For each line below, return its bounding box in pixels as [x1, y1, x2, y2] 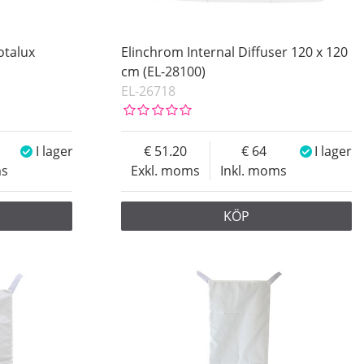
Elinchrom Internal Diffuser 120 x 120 [120, 43, 348, 62]
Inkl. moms [220, 162, 288, 180]
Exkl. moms [130, 162, 200, 180]
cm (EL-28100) [120, 63, 206, 81]
